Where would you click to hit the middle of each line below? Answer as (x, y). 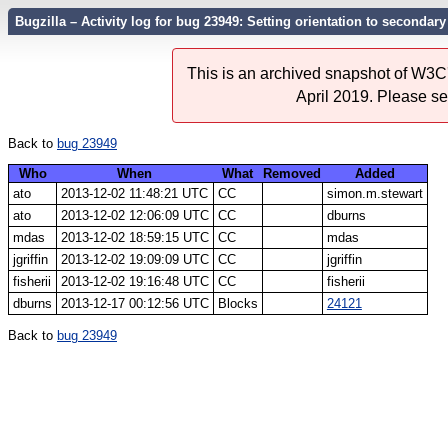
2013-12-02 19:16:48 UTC (134, 281)
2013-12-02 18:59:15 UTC (134, 237)
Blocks (237, 303)
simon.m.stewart (374, 193)
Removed (292, 173)
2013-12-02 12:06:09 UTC (134, 215)
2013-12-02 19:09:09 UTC (134, 259)
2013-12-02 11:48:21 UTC (134, 193)
